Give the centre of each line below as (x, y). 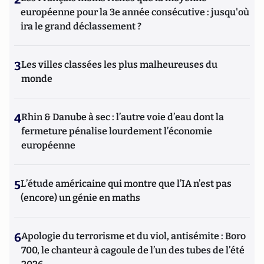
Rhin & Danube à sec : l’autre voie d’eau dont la (123, 117)
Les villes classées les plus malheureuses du (119, 65)
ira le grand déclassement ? (81, 26)
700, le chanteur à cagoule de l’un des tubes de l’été (133, 250)
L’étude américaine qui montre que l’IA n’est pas (126, 184)
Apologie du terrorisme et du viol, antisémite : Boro (133, 236)
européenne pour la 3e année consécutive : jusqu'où (135, 12)
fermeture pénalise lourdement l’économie (117, 131)
